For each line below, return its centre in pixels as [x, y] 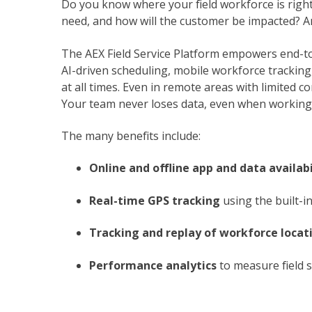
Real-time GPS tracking [155, 200]
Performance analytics [153, 265]
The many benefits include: [131, 135]
